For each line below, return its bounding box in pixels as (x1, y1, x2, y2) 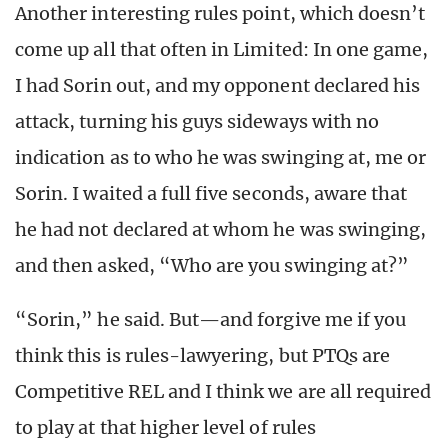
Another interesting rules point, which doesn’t (15, 2, 426, 26)
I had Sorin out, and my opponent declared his (15, 74, 421, 98)
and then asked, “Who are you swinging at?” (15, 254, 410, 278)
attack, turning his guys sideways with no (15, 110, 380, 134)
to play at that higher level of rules (15, 416, 316, 440)
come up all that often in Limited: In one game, (15, 38, 429, 62)
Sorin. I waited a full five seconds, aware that (15, 182, 408, 206)
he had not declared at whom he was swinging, (15, 218, 427, 242)
